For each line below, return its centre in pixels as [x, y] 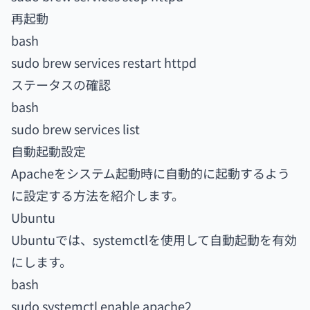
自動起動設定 [48, 151]
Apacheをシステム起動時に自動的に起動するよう [151, 173]
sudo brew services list [75, 129]
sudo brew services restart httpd [104, 62]
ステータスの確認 [61, 84]
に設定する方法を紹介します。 [98, 195]
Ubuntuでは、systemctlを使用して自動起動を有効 [154, 239]
